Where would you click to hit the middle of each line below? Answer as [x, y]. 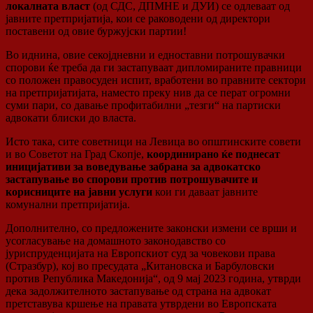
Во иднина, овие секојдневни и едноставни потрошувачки [145, 54]
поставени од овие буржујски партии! [96, 31]
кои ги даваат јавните [206, 191]
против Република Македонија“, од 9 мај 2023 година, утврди [153, 278]
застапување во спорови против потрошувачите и [132, 179]
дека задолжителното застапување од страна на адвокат [138, 291]
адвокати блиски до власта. [71, 117]
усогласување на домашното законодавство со [116, 240]
